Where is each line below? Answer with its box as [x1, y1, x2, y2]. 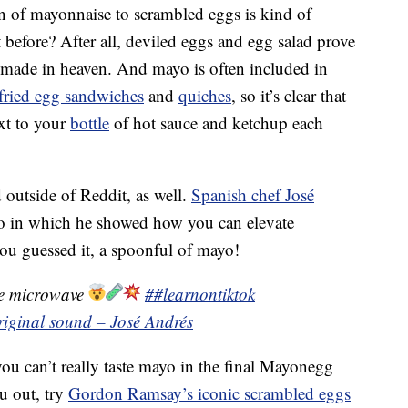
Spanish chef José [191, 183, 314, 207]
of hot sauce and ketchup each [109, 111, 323, 135]
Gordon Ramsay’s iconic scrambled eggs [68, 382, 351, 405]
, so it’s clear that [231, 84, 346, 107]
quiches [178, 84, 231, 107]
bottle [70, 111, 109, 135]
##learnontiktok [145, 282, 255, 306]
